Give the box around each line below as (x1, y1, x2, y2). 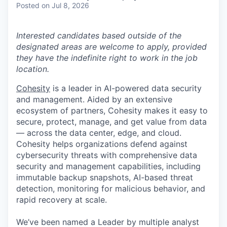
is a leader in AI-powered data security (50, 83, 202, 94)
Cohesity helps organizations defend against (16, 139, 187, 149)
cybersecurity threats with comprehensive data (16, 150, 197, 161)
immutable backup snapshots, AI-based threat (16, 172, 193, 183)
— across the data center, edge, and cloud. (16, 128, 181, 138)
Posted (16, 1, 40, 10)
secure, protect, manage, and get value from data (16, 117, 207, 127)
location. (16, 64, 49, 74)
